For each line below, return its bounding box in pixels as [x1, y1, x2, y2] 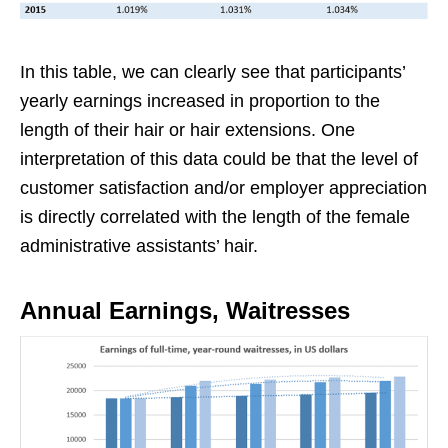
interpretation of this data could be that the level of [20, 149, 418, 170]
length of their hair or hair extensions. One [20, 120, 355, 141]
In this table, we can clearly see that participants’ [20, 62, 405, 83]
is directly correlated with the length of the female [20, 207, 410, 228]
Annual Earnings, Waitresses [20, 297, 350, 325]
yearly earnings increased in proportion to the [20, 91, 380, 112]
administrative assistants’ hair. [20, 236, 258, 257]
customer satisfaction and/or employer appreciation [20, 178, 427, 199]
